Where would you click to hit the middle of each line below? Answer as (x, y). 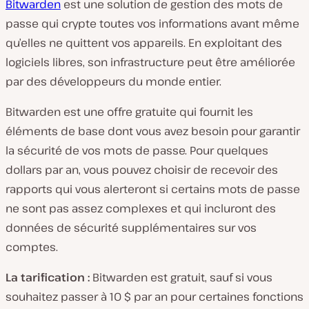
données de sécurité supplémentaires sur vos (131, 227)
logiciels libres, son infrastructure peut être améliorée (150, 62)
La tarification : (48, 277)
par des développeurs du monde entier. (113, 81)
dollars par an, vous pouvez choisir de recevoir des (142, 169)
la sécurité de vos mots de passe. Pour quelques (137, 150)
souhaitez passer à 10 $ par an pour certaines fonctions (154, 296)
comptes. (32, 247)
